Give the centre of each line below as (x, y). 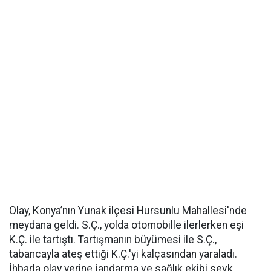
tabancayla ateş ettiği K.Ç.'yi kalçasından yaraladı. (123, 254)
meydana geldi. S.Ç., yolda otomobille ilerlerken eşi (126, 225)
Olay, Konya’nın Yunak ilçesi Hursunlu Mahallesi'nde (128, 211)
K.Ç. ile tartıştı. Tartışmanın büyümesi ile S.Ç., (113, 240)
